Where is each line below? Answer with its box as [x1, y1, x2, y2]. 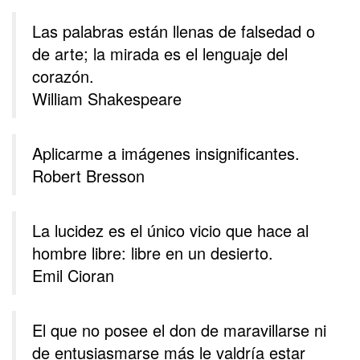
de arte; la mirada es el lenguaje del [32, 42, 288, 66]
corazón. [32, 64, 94, 88]
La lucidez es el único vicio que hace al [32, 219, 309, 243]
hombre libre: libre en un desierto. [32, 241, 273, 265]
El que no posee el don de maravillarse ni [32, 318, 326, 342]
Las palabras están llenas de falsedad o [32, 19, 315, 43]
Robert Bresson [32, 164, 145, 188]
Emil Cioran [32, 264, 114, 288]
